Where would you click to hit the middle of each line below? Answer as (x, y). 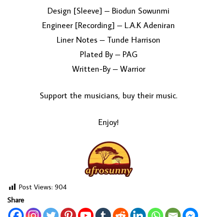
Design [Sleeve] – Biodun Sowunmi (108, 11)
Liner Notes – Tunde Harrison (108, 40)
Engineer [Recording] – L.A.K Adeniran (108, 25)
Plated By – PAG (108, 54)
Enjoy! (108, 122)
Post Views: (36, 187)
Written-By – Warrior (108, 69)
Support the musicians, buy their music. (108, 96)
